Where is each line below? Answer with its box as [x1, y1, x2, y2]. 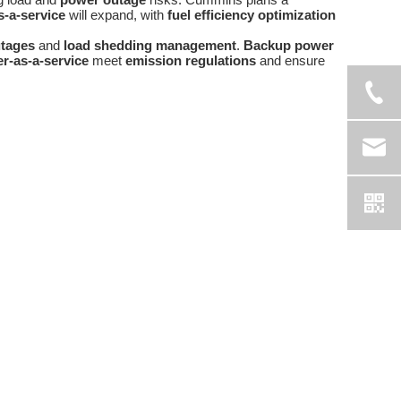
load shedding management [64, 38, 236, 54]
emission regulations [125, 53, 256, 69]
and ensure [256, 53, 325, 69]
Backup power [243, 38, 334, 54]
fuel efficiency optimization [167, 7, 336, 23]
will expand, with [65, 7, 167, 23]
